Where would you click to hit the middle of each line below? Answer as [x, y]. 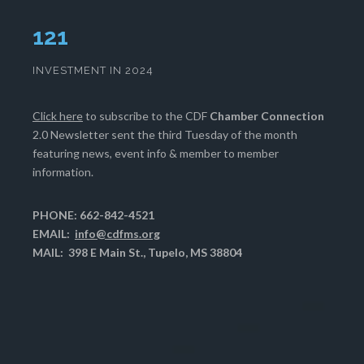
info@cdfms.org [117, 234]
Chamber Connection [267, 116]
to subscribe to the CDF [146, 116]
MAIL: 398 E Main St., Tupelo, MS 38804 [137, 253]
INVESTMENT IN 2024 [93, 71]
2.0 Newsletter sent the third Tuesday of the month [165, 135]
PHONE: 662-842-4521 [93, 215]
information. [63, 172]
